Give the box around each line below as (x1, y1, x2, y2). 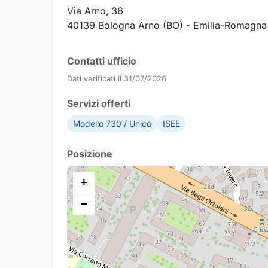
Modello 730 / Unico (72, 119, 151, 129)
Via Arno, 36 (67, 5, 123, 17)
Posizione (67, 148, 112, 160)
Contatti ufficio (67, 55, 136, 68)
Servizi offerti (67, 98, 130, 110)
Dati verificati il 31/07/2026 (67, 74, 166, 84)
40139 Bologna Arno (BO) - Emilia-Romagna (67, 19, 267, 32)
